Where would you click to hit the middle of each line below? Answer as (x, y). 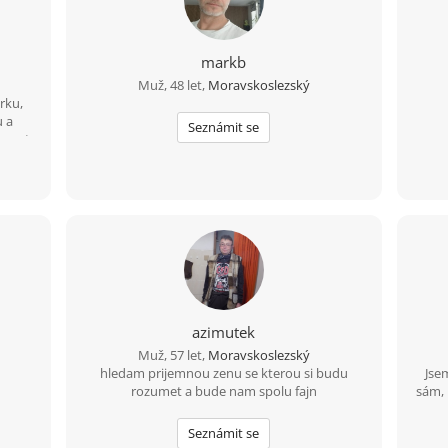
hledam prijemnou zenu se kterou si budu (223, 372)
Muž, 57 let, (172, 354)
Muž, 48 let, (172, 84)
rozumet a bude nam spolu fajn (223, 390)
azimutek (224, 331)
